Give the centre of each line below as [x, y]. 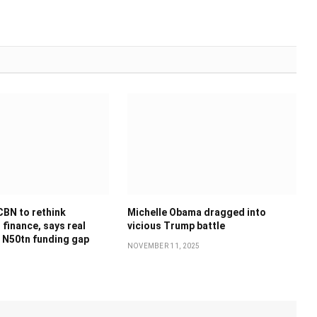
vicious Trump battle [176, 225]
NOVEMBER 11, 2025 [163, 246]
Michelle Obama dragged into [196, 212]
